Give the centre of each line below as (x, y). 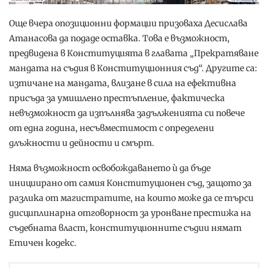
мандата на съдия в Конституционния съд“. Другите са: (133, 68)
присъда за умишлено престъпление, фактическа (117, 98)
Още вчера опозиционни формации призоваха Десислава (128, 24)
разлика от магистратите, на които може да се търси (131, 198)
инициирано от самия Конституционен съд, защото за (130, 183)
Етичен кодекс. (43, 243)
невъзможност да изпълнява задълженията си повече (127, 113)
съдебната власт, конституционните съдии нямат (125, 228)
